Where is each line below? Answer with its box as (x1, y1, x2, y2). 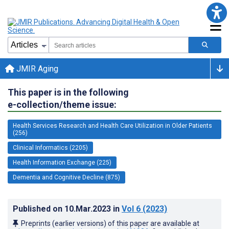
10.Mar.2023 (64, 203, 113, 214)
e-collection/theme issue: (8, 99, 117, 110)
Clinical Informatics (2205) (13, 144, 88, 151)
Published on (13, 203, 64, 214)
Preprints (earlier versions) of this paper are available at (21, 219, 199, 227)
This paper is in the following (8, 86, 129, 98)
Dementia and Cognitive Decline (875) (13, 173, 120, 181)
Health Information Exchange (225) (13, 158, 111, 166)
